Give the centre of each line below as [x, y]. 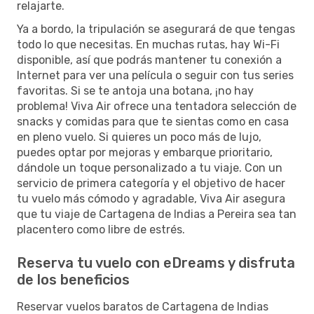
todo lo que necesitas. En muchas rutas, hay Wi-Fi [148, 44]
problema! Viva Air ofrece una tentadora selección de [157, 106]
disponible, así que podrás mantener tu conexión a [149, 60]
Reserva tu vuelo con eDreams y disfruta [156, 262]
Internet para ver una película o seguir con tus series [155, 75]
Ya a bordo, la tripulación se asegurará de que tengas [156, 29]
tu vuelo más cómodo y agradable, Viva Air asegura [151, 198]
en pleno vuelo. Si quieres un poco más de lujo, [139, 137]
